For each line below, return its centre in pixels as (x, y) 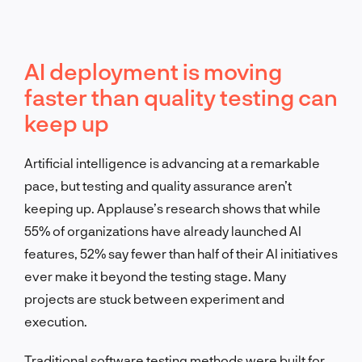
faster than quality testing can (181, 97)
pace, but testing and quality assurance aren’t (158, 185)
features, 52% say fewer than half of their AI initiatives (181, 253)
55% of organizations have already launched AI (163, 230)
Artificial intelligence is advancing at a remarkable (172, 162)
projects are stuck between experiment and (154, 298)
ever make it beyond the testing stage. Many (155, 276)
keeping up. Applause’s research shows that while (173, 208)
